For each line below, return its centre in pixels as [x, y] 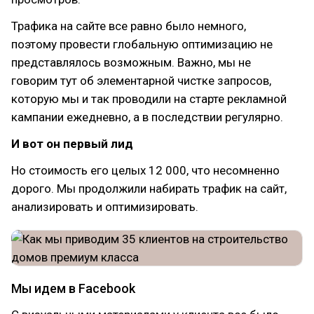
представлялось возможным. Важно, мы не [131, 62]
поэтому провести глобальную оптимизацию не [142, 44]
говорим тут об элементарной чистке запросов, [141, 81]
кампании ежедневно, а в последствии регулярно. [147, 117]
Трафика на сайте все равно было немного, [129, 26]
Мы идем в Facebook [73, 288]
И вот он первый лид [72, 144]
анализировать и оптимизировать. [105, 207]
